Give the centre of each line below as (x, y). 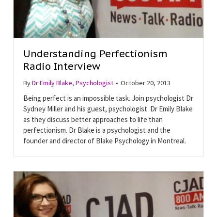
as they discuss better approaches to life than (93, 119)
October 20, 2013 (145, 83)
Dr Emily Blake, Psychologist (72, 83)
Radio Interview (62, 66)
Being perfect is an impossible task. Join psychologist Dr (108, 98)
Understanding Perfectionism (95, 54)
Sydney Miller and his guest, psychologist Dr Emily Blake (108, 108)
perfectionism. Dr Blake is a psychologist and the (97, 130)
